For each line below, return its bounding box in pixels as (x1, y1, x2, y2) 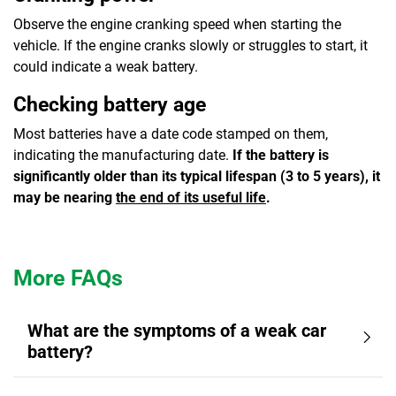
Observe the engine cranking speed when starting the (13, 15, 341, 33)
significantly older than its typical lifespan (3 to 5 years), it (13, 167, 380, 185)
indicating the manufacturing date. (13, 146, 232, 164)
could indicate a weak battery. (13, 57, 198, 75)
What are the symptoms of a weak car (27, 319, 326, 341)
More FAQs (13, 264, 123, 291)
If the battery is (232, 146, 329, 164)
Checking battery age (13, 91, 206, 117)
